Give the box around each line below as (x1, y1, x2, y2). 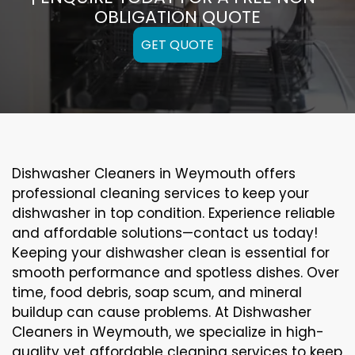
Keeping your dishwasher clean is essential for (12, 242, 330, 262)
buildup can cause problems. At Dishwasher (12, 302, 311, 322)
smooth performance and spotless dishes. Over (12, 262, 339, 282)
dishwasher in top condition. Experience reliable (12, 203, 335, 223)
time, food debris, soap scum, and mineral (12, 282, 302, 302)
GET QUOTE (141, 35, 214, 54)
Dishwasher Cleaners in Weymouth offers (12, 163, 296, 183)
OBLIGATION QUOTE (94, 4, 261, 29)
